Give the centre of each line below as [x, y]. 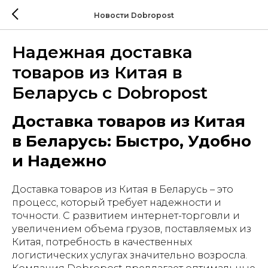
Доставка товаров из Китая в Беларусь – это [123, 189]
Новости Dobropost [134, 15]
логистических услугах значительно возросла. [130, 255]
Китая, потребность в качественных [102, 242]
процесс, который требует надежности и [117, 202]
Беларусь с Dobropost [110, 93]
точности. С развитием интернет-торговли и [126, 216]
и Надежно [59, 161]
